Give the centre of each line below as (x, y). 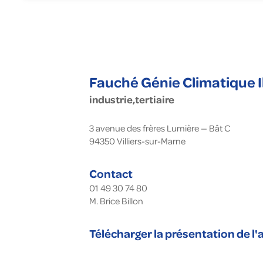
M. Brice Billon (116, 201)
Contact (111, 173)
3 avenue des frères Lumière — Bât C (160, 128)
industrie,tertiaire (132, 99)
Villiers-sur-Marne (151, 141)
